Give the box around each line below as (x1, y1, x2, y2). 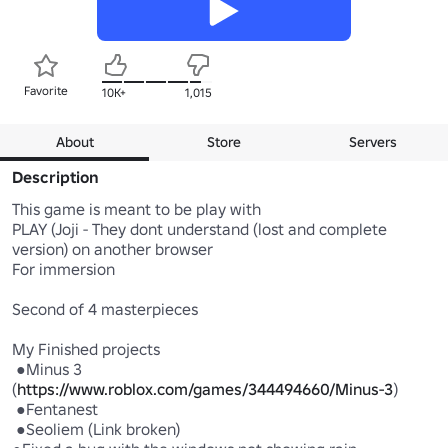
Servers (349, 132, 398, 151)
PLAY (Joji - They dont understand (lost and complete (12, 218, 387, 239)
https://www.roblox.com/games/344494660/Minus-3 (17, 378, 393, 399)
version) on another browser (12, 238, 213, 259)
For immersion (12, 258, 115, 279)
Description (12, 166, 99, 187)
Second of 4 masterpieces (12, 298, 198, 319)
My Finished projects (12, 338, 160, 359)
